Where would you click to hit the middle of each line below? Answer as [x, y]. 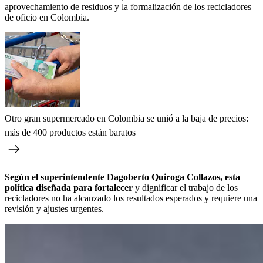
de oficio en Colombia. [47, 17]
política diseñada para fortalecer [69, 187]
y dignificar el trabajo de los [185, 187]
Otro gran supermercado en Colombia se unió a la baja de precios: [127, 118]
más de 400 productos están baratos [70, 132]
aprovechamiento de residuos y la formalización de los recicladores [128, 6]
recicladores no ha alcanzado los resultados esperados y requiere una [131, 198]
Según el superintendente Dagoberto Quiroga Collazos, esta [122, 177]
